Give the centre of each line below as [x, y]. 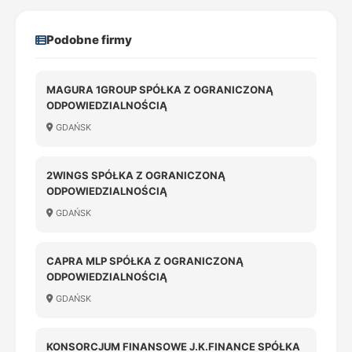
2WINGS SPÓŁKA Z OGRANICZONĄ [136, 175]
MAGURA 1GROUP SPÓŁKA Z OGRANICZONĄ [160, 90]
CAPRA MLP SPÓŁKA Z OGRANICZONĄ [145, 261]
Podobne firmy [89, 40]
